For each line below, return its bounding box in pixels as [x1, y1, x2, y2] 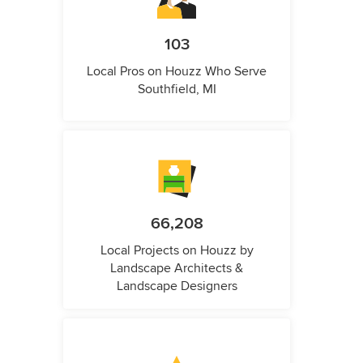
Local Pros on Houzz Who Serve [87, 63, 267, 80]
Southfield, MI [137, 81, 216, 98]
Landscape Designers [116, 278, 237, 295]
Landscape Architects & [110, 260, 243, 277]
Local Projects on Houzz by [100, 242, 254, 259]
